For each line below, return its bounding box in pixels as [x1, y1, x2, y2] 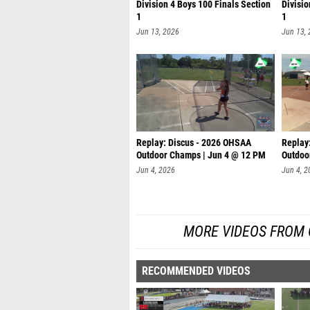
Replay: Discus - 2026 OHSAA [136, 137, 251, 149]
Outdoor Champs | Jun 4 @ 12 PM [136, 149, 266, 161]
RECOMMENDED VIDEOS [142, 264, 250, 277]
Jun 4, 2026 [136, 165, 175, 175]
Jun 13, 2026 [136, 27, 179, 37]
